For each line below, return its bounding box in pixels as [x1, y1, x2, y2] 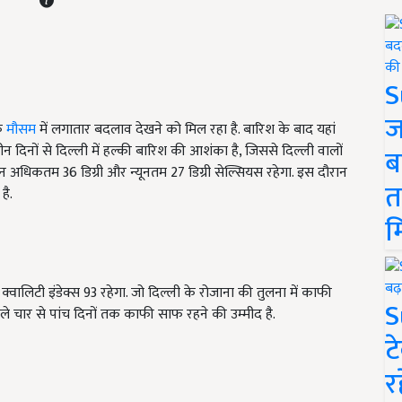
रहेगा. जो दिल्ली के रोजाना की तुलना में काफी [97, 281, 332, 306]
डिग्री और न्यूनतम [77, 161, 170, 186]
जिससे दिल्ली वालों [245, 139, 343, 164]
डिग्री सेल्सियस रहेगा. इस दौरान [185, 161, 347, 186]
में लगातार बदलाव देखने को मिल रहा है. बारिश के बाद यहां [36, 118, 336, 143]
